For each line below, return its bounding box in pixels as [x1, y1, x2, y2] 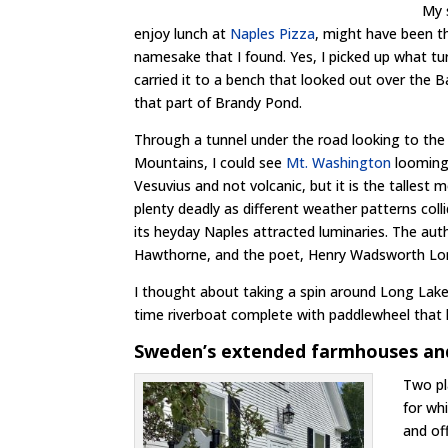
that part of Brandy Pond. [134, 93, 303, 112]
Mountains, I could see [134, 153, 287, 172]
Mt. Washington [286, 153, 392, 172]
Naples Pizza [230, 24, 316, 43]
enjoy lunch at [134, 24, 231, 43]
